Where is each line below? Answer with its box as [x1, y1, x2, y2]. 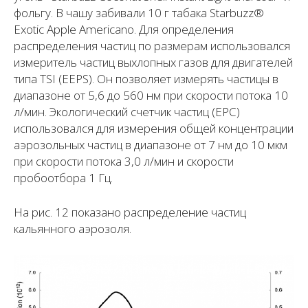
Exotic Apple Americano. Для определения [14, 21, 234, 37]
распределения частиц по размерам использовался [14, 37, 290, 54]
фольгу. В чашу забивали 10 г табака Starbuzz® [14, 4, 264, 21]
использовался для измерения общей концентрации [14, 120, 294, 136]
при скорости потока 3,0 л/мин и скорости [14, 153, 234, 169]
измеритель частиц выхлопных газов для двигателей [14, 54, 293, 70]
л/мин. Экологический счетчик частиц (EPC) [14, 103, 240, 120]
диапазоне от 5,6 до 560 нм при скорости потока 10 [14, 87, 288, 103]
